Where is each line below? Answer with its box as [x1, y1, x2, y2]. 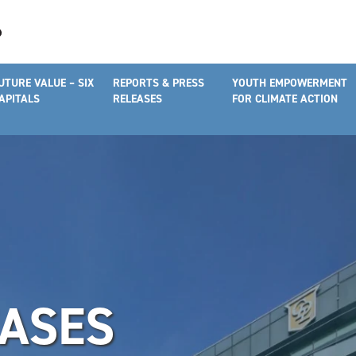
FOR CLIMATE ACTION [232, 91, 338, 106]
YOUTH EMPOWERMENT [232, 75, 347, 91]
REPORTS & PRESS [113, 75, 204, 91]
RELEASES [113, 91, 162, 106]
